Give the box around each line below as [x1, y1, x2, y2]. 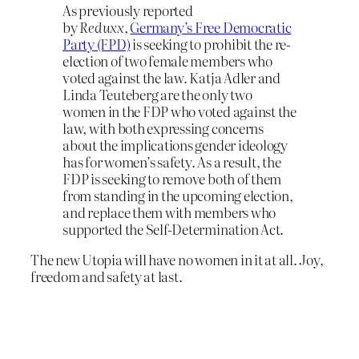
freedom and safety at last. [30, 265, 183, 286]
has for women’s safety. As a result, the [63, 151, 281, 171]
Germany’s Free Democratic [130, 16, 292, 37]
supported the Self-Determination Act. [63, 218, 284, 239]
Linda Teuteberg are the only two [63, 83, 252, 104]
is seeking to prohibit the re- [130, 33, 291, 54]
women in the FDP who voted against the [63, 100, 296, 121]
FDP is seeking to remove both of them [63, 167, 282, 188]
